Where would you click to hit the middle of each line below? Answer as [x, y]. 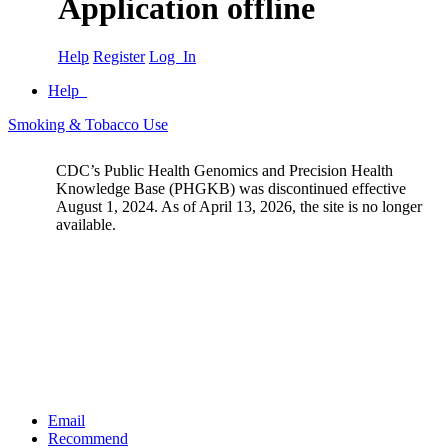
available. [86, 225]
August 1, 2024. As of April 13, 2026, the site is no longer [239, 207]
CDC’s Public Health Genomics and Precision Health [224, 171]
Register [119, 57]
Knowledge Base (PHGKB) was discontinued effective [231, 189]
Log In [172, 57]
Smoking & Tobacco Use [88, 125]
